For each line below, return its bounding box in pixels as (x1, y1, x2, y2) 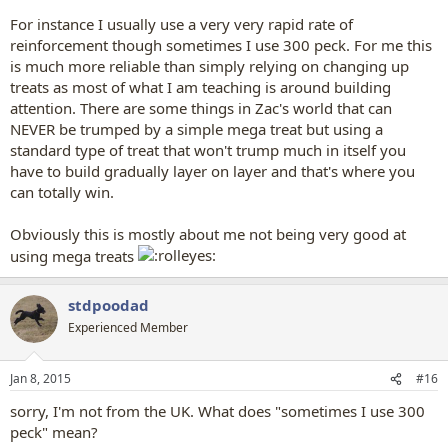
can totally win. (10, 181, 114, 202)
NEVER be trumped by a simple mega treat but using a (10, 118, 383, 139)
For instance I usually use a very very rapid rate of (10, 13, 353, 34)
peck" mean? (10, 422, 98, 442)
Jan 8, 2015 (10, 370, 71, 387)
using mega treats (10, 245, 138, 266)
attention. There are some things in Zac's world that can (10, 97, 392, 118)
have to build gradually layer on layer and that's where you (10, 160, 415, 181)
